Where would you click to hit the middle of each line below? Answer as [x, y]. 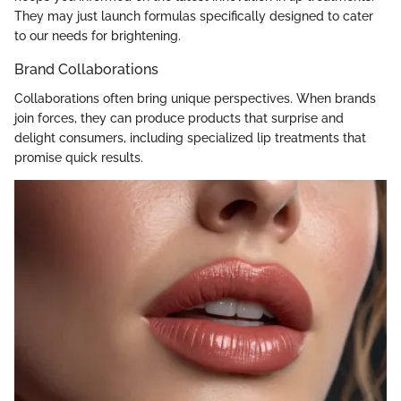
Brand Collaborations [86, 70]
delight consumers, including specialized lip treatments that [190, 137]
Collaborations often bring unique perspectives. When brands [195, 98]
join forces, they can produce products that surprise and [179, 118]
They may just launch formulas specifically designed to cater [194, 17]
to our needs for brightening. [98, 36]
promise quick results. [79, 157]
